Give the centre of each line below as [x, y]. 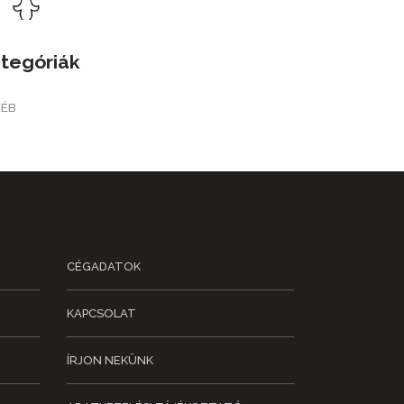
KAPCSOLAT [101, 314]
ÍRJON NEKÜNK [110, 361]
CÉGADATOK [103, 267]
